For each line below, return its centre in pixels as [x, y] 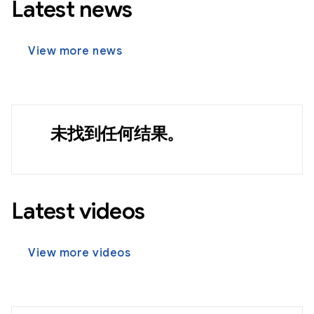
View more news [75, 51]
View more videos [79, 253]
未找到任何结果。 [117, 134]
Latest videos [78, 211]
